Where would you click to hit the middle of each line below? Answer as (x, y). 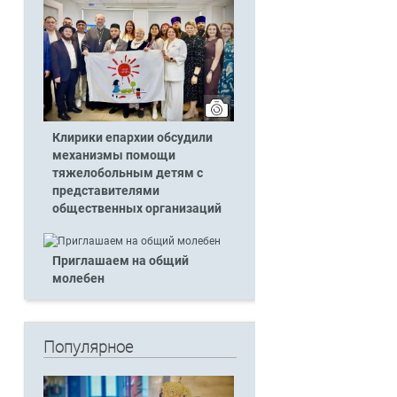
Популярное (88, 346)
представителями (105, 191)
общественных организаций (136, 209)
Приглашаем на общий (120, 261)
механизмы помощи (113, 156)
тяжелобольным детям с (127, 174)
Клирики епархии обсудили (132, 138)
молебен (78, 279)
